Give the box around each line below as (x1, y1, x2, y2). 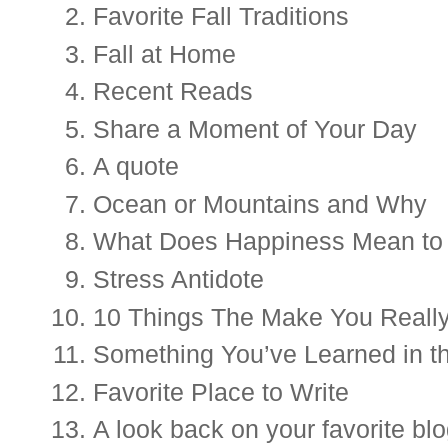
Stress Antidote (93, 264, 271, 293)
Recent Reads (93, 77, 260, 106)
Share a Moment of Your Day (93, 114, 417, 143)
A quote (93, 152, 179, 181)
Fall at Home (93, 39, 236, 68)
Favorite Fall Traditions (93, 2, 349, 30)
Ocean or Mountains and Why (93, 189, 427, 218)
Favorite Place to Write (93, 377, 349, 406)
